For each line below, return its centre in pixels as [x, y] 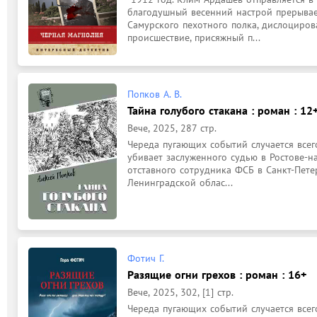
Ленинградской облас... [180, 182]
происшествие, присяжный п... [194, 38]
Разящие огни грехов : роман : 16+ [217, 274]
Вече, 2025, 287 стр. [172, 128]
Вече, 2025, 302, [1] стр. [180, 292]
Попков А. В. [155, 94]
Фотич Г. [146, 258]
